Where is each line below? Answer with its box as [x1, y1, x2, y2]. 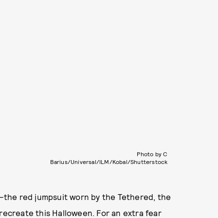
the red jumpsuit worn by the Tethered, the [3, 192, 171, 201]
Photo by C [137, 150, 168, 157]
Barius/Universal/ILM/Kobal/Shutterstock [50, 158, 168, 165]
